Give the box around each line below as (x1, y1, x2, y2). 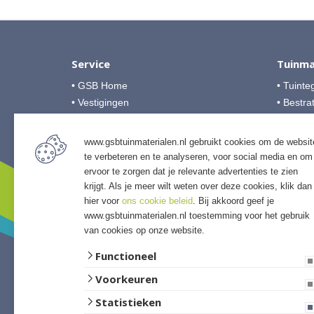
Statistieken (95, 295, 161, 309)
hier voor (84, 196, 122, 206)
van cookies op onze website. (84, 225, 205, 235)
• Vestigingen (71, 97, 129, 108)
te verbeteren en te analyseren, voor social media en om (84, 151, 313, 162)
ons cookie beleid (122, 196, 193, 206)
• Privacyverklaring (71, 181, 153, 192)
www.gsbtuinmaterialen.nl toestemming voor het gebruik (84, 210, 310, 221)
